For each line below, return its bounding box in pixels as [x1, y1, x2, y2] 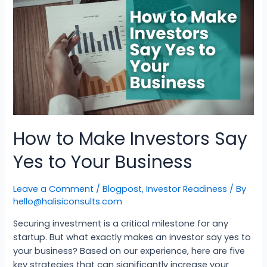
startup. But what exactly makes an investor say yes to [13, 231, 252, 244]
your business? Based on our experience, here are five [13, 245, 246, 257]
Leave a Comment [13, 183, 94, 195]
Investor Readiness [146, 183, 228, 195]
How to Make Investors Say [13, 126, 248, 152]
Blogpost [103, 183, 142, 195]
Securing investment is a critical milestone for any [13, 218, 229, 230]
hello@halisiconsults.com [13, 195, 123, 208]
